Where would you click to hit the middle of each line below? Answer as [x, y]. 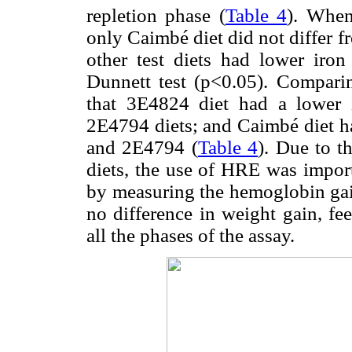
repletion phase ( [156, 16]
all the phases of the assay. [191, 236]
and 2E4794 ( [142, 148]
